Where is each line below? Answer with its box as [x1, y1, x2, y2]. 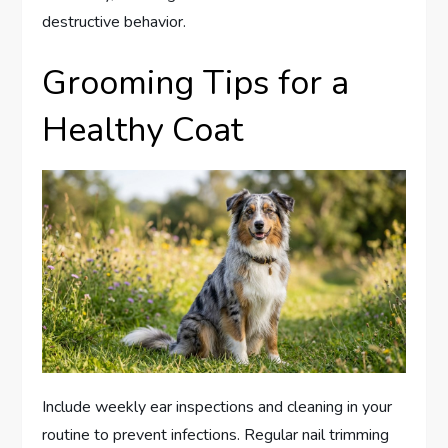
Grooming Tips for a [42, 60, 350, 107]
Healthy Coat [42, 107, 244, 154]
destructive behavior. [42, 11, 187, 34]
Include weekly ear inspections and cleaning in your [42, 396, 393, 419]
